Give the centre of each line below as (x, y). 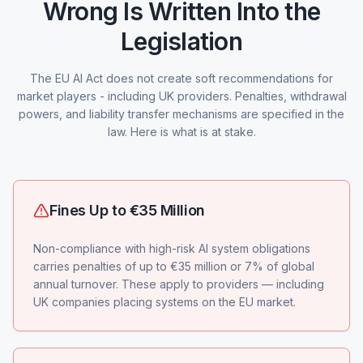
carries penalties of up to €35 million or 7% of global (174, 266)
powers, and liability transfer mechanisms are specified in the (181, 114)
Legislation (181, 41)
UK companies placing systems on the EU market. (164, 302)
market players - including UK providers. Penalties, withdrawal (181, 96)
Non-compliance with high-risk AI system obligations (172, 248)
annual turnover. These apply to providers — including (179, 284)
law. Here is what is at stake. (181, 132)
